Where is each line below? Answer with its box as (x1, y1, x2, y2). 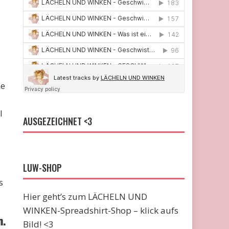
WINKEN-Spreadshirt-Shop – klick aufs (23, 204, 179, 216)
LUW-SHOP (23, 161, 62, 174)
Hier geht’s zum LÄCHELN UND (23, 191, 148, 202)
